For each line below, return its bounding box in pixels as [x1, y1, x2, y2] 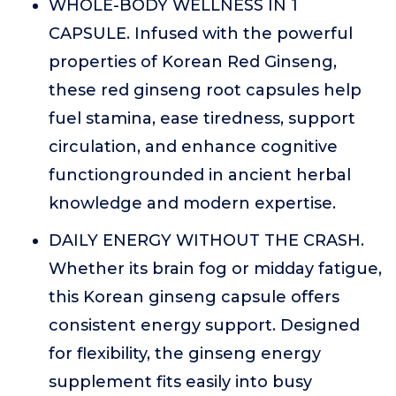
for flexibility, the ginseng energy [49, 344, 321, 363]
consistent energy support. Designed [49, 316, 360, 335]
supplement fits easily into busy [49, 372, 312, 392]
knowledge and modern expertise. [49, 194, 336, 213]
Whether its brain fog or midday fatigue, [49, 259, 382, 278]
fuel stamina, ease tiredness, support [49, 109, 355, 128]
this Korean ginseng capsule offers [49, 287, 339, 307]
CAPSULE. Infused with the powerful [49, 24, 353, 43]
